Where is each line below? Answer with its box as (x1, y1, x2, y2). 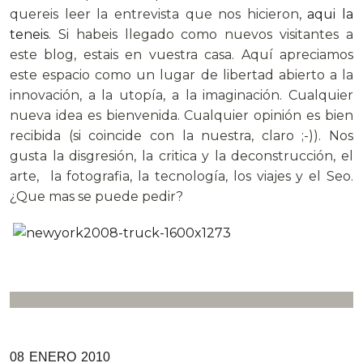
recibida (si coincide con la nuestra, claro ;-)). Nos (10, 128, 353, 144)
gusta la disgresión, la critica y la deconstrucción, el (10, 148, 353, 164)
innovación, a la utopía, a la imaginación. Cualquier (10, 88, 353, 104)
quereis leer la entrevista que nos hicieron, (10, 6, 308, 23)
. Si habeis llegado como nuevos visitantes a (49, 27, 353, 43)
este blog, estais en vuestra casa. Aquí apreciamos (10, 47, 353, 63)
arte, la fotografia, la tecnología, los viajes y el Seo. (10, 169, 353, 185)
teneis (10, 27, 49, 43)
